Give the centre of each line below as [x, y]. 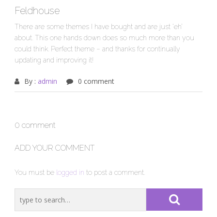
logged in [70, 173]
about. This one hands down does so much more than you [104, 38]
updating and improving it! [54, 60]
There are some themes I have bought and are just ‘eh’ [99, 27]
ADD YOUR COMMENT [54, 148]
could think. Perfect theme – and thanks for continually [97, 49]
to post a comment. [115, 173]
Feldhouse [37, 11]
